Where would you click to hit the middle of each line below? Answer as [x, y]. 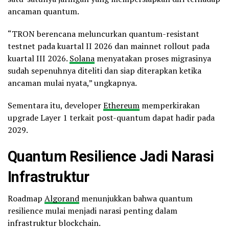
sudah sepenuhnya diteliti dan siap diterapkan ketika [105, 70]
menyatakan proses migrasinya [153, 58]
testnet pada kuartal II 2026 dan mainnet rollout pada [109, 46]
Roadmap [26, 198]
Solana [82, 58]
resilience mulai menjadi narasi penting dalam [93, 210]
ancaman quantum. [43, 11]
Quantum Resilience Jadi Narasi [111, 156]
